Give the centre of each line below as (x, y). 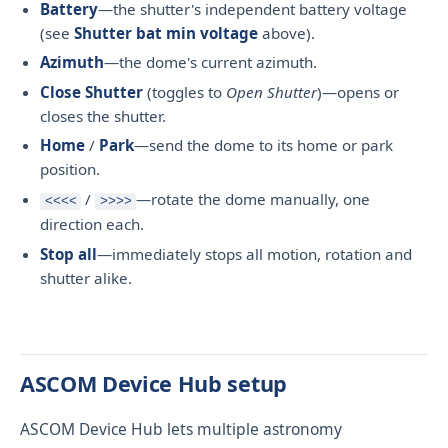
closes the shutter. (103, 115)
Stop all (68, 253)
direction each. (92, 223)
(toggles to (184, 91)
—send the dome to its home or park (263, 145)
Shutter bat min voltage (166, 32)
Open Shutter (271, 91)
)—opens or (358, 91)
